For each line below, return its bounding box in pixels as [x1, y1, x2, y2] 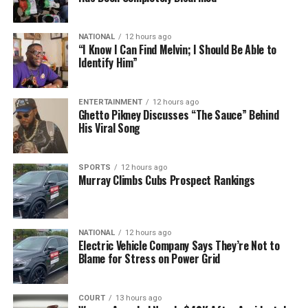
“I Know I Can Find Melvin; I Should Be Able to [78, 41, 276, 58]
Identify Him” [78, 54, 137, 71]
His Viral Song [78, 119, 141, 136]
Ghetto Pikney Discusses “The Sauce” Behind [78, 106, 279, 123]
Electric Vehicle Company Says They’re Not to [78, 236, 280, 254]
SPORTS [78, 162, 111, 172]
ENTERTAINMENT [78, 97, 142, 107]
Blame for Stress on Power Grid [78, 250, 221, 267]
